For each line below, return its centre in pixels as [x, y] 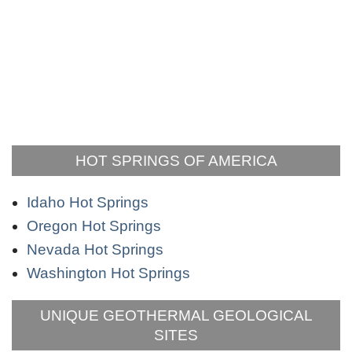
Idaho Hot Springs [88, 202]
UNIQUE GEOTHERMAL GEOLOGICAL [176, 315]
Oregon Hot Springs [94, 225]
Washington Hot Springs [108, 273]
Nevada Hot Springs [95, 249]
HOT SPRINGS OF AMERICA [176, 160]
